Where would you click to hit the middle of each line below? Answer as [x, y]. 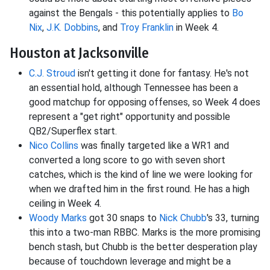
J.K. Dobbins [72, 28]
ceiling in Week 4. [65, 204]
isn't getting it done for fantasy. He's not [162, 74]
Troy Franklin [147, 28]
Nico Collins [54, 146]
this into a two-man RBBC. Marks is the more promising [145, 233]
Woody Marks [58, 218]
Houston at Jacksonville [79, 53]
